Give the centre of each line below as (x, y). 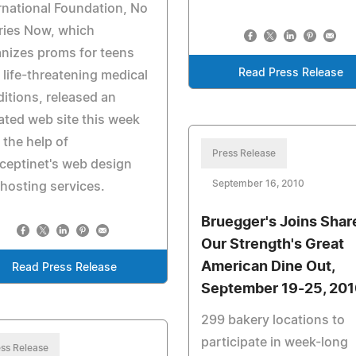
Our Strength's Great (272, 245)
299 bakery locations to (273, 320)
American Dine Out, (267, 267)
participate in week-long (274, 342)
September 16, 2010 (258, 184)
